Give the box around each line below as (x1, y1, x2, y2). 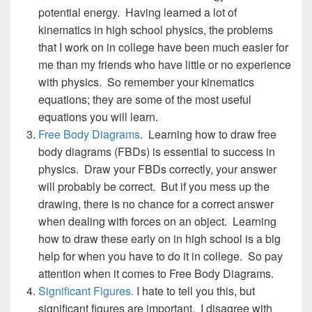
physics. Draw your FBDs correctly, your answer (38, 161, 276, 177)
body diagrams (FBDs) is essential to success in (38, 143, 275, 159)
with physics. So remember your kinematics (38, 74, 254, 90)
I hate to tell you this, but (134, 283, 255, 299)
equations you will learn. (38, 109, 158, 125)
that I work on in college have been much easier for (38, 39, 288, 55)
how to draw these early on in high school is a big (38, 231, 281, 247)
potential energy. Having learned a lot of (38, 4, 237, 20)
